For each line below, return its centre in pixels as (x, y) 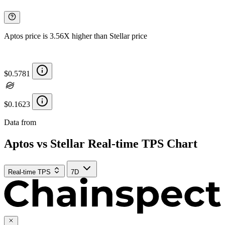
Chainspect (56, 122)
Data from (21, 122)
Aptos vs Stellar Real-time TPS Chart (101, 143)
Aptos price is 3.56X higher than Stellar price (76, 36)
